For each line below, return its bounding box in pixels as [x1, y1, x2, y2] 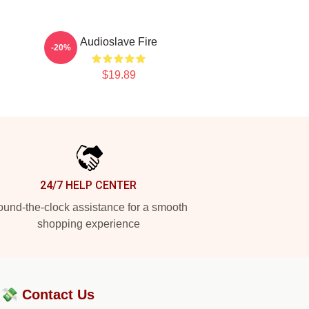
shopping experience [37, 218, 140, 230]
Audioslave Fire [80, 36, 157, 48]
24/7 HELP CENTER [40, 179, 137, 192]
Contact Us [22, 287, 94, 302]
